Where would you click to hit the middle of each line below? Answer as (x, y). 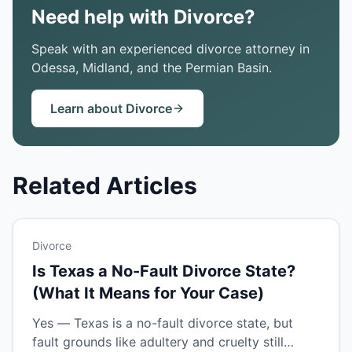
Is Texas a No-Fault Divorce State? (164, 271)
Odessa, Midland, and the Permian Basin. (152, 68)
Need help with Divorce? (143, 17)
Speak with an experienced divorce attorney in (170, 49)
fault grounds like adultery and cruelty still (158, 342)
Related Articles (105, 185)
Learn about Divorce (111, 108)
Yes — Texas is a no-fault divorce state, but (163, 323)
